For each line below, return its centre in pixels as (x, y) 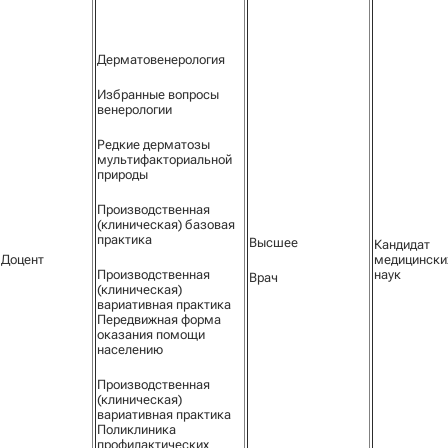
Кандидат (402, 244)
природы (122, 174)
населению (130, 349)
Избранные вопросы (158, 94)
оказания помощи (151, 334)
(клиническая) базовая (166, 224)
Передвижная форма (159, 319)
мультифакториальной (164, 159)
